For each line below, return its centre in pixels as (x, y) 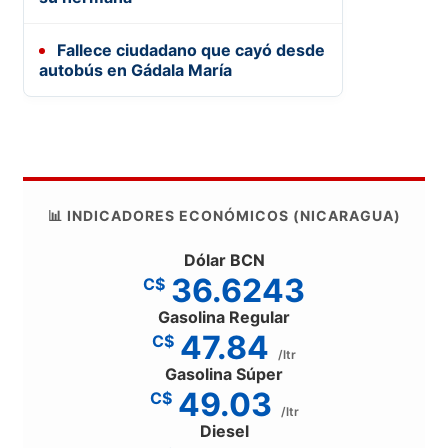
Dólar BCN (224, 259)
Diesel (224, 430)
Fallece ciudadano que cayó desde (189, 49)
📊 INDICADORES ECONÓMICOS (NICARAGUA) (224, 215)
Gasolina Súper (224, 373)
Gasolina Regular (224, 316)
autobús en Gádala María (135, 69)
